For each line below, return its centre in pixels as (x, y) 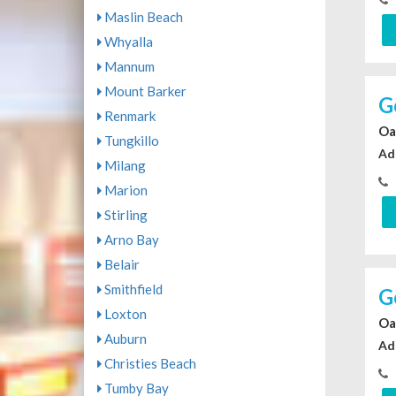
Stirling (124, 215)
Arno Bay (130, 240)
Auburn (124, 339)
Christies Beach (148, 364)
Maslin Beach (142, 17)
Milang (123, 166)
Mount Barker (144, 91)
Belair (120, 265)
